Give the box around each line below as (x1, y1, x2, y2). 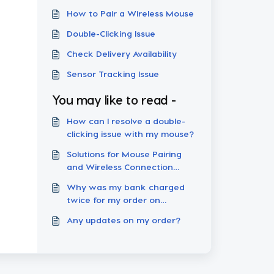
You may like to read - (51, 92, 176, 107)
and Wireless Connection (66, 161, 173, 172)
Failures (66, 174, 99, 185)
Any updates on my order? (66, 215, 180, 225)
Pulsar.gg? (66, 207, 110, 218)
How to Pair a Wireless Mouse (66, 8, 194, 18)
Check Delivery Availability (66, 48, 177, 59)
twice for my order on (66, 194, 160, 205)
